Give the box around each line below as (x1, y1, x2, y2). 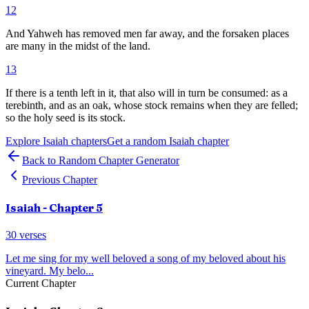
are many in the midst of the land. (6, 39, 150, 52)
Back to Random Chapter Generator (22, 154, 179, 166)
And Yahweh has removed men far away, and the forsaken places (6, 27, 289, 39)
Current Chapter (6, 277, 76, 290)
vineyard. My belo (6, 265, 86, 277)
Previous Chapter (22, 173, 97, 186)
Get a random (107, 134, 169, 147)
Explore (6, 134, 43, 147)
